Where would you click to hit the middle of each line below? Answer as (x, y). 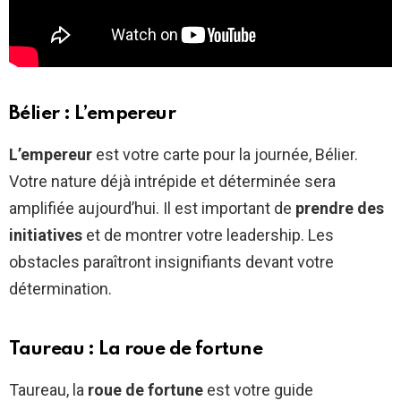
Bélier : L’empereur (93, 114)
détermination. (60, 288)
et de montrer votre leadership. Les (208, 235)
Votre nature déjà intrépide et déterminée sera (172, 181)
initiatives (46, 235)
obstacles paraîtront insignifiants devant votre (171, 261)
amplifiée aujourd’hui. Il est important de (152, 208)
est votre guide (258, 389)
